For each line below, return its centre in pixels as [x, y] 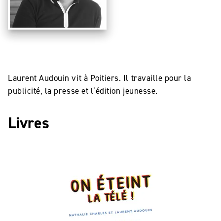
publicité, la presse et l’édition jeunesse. [83, 91]
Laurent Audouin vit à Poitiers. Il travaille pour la [100, 78]
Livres [29, 123]
